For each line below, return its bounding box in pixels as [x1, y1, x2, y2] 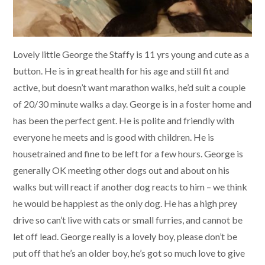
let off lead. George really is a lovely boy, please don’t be [13, 230, 237, 242]
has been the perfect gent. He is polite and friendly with [13, 114, 234, 126]
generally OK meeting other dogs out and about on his [13, 164, 230, 176]
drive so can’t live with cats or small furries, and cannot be [13, 214, 243, 225]
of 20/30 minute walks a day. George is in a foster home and [13, 98, 251, 109]
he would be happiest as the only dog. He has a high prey [13, 197, 237, 209]
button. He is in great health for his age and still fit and [13, 64, 229, 76]
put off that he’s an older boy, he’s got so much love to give [13, 247, 245, 258]
